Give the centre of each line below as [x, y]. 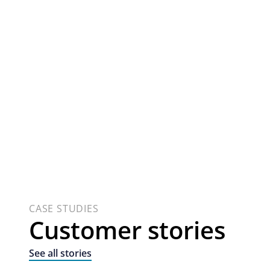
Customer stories [127, 230]
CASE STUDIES [64, 209]
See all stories [60, 253]
